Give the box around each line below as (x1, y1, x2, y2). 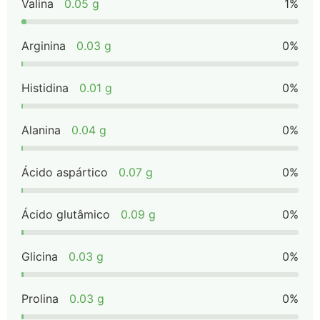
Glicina (21, 249, 58, 264)
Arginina (21, 39, 66, 53)
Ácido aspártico (21, 165, 108, 179)
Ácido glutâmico (21, 207, 110, 221)
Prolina (21, 291, 59, 306)
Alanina (21, 123, 61, 137)
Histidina (21, 81, 69, 95)
